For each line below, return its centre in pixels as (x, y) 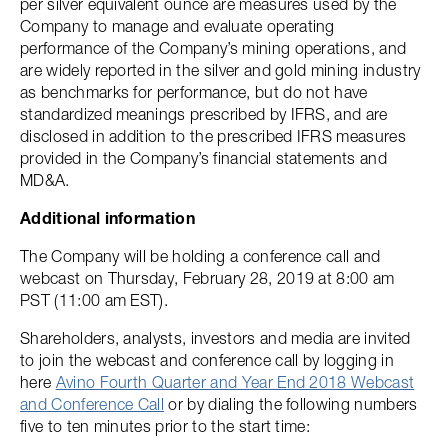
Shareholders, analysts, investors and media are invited (215, 338)
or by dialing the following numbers (291, 404)
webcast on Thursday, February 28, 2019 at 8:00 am (207, 278)
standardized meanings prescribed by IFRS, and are (204, 114)
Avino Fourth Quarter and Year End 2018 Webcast (235, 382)
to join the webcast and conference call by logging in (207, 360)
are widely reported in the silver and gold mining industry (220, 70)
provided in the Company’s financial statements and (204, 158)
